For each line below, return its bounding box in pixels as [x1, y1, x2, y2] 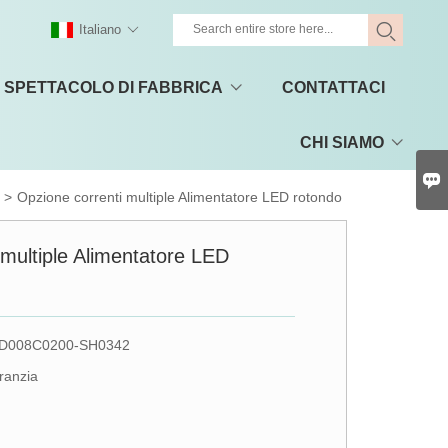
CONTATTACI [282, 79, 385, 96]
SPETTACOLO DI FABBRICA [3, 79, 223, 96]
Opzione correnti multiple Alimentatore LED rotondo [17, 189, 343, 205]
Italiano [79, 22, 121, 37]
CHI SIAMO [299, 134, 384, 151]
